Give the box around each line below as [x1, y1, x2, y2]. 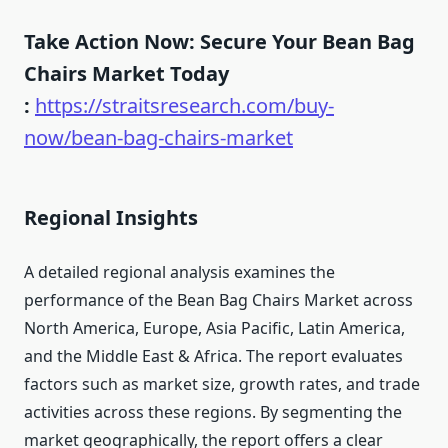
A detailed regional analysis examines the [24, 261, 335, 284]
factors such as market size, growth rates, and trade [24, 373, 420, 396]
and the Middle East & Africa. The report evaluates [24, 345, 403, 368]
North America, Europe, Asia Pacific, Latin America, [24, 317, 405, 340]
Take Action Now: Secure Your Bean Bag [24, 28, 415, 56]
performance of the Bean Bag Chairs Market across [24, 289, 413, 312]
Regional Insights [24, 204, 198, 232]
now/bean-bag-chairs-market [24, 124, 293, 152]
